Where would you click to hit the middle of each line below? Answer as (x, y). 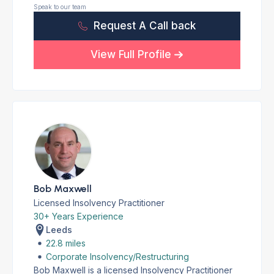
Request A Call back (145, 26)
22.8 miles (66, 243)
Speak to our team (60, 7)
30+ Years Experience (79, 216)
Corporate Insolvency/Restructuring (117, 257)
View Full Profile (131, 54)
